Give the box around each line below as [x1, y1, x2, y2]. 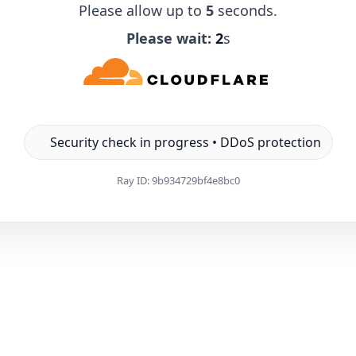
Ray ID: [116, 172, 152, 188]
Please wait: [126, 28, 211, 48]
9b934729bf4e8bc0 [151, 172, 240, 188]
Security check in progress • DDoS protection [49, 133, 321, 151]
